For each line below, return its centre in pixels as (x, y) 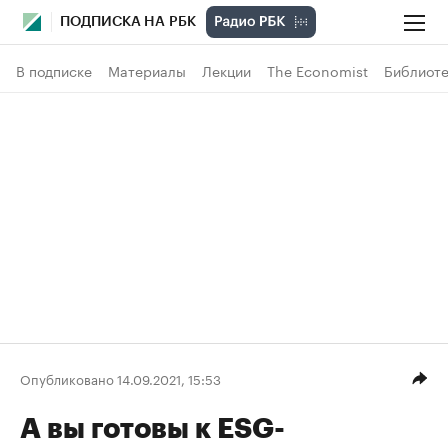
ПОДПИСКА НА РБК (128, 22)
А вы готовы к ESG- (152, 429)
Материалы (147, 70)
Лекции (226, 70)
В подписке (54, 70)
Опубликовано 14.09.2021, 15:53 (120, 377)
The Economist (317, 70)
